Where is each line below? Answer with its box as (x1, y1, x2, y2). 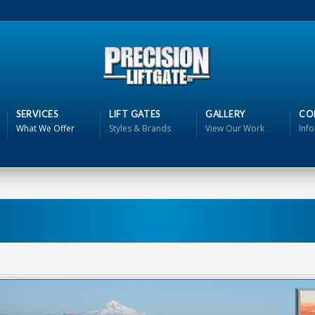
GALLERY (205, 109, 245, 120)
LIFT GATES (109, 109, 160, 120)
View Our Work (205, 122, 264, 134)
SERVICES (16, 109, 58, 120)
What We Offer (16, 122, 75, 134)
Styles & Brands (109, 122, 171, 134)
